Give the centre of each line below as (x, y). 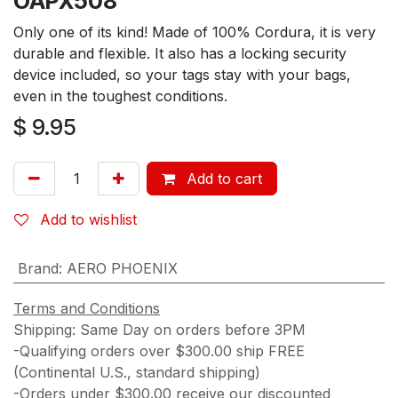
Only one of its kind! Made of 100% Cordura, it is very (195, 32)
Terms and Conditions (87, 308)
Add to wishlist (88, 219)
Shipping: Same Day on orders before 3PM (159, 329)
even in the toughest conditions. (120, 96)
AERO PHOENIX (122, 268)
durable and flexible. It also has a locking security (180, 53)
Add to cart (222, 178)
